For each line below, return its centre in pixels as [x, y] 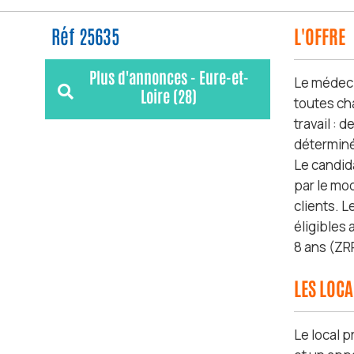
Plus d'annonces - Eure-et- [169, 76]
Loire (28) [169, 95]
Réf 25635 [85, 35]
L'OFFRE [320, 35]
